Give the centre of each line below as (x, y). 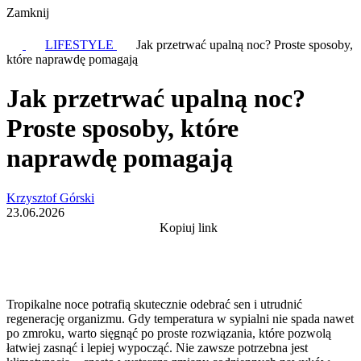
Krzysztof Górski (50, 197)
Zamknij (28, 12)
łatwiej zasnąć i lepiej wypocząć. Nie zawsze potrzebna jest (157, 347)
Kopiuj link (189, 227)
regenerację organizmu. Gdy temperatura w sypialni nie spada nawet (180, 318)
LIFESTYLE (81, 45)
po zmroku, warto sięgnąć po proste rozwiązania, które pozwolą (169, 333)
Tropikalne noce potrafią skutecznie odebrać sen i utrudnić (154, 304)
